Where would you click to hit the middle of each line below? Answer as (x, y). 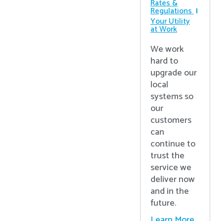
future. (163, 203)
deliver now (172, 180)
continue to (173, 144)
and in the (169, 191)
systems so (172, 97)
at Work (164, 29)
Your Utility (170, 21)
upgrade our (173, 73)
